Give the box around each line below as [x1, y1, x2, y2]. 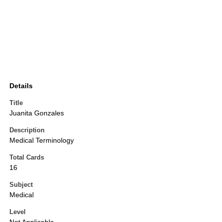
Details [9, 82, 33, 90]
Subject [9, 181, 33, 189]
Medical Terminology [9, 136, 74, 145]
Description [9, 126, 45, 134]
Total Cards [9, 154, 44, 162]
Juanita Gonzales [9, 109, 64, 117]
